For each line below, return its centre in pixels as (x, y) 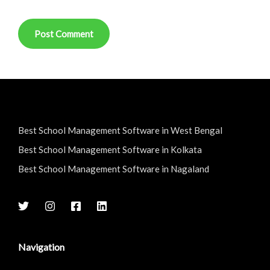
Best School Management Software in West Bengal (120, 130)
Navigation (41, 246)
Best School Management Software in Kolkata (110, 149)
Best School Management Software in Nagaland (114, 168)
